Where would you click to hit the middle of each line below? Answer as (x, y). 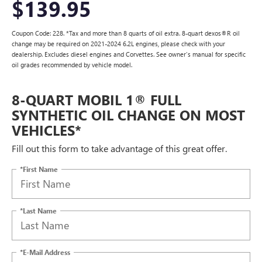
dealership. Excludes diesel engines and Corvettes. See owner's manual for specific (129, 54)
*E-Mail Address (45, 252)
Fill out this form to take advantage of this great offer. (119, 148)
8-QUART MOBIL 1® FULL (96, 99)
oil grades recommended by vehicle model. (72, 64)
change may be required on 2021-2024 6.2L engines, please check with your (118, 43)
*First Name (39, 169)
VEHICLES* (46, 130)
